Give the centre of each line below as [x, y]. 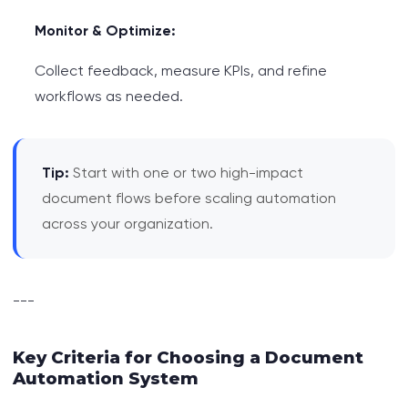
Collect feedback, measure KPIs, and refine [181, 71]
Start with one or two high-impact [186, 173]
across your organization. [127, 224]
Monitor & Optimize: [105, 31]
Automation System [106, 379]
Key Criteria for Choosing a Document [188, 358]
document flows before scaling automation [189, 199]
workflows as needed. [109, 97]
